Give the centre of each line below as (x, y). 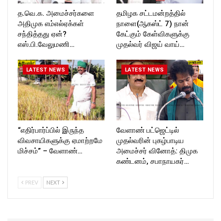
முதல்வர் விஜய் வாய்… (150, 44)
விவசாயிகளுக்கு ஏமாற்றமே (60, 140)
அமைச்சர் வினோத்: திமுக (157, 151)
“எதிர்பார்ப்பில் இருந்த (51, 130)
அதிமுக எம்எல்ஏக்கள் (51, 23)
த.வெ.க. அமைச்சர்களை (56, 13)
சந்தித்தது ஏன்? (42, 34)
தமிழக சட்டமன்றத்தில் (151, 13)
